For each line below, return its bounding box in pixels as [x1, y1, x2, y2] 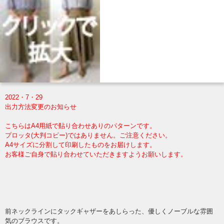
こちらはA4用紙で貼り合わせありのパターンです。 [5, 122, 156, 130]
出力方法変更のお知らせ [5, 103, 76, 111]
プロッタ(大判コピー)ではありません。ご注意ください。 [5, 131, 171, 139]
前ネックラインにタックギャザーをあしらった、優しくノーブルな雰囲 [5, 207, 213, 215]
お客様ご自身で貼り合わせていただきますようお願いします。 [5, 150, 187, 158]
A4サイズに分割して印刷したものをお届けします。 [5, 141, 156, 149]
